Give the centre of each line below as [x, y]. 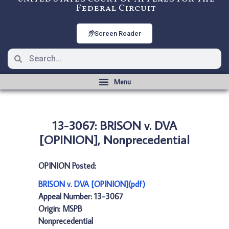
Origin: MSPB [60, 209]
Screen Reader [118, 33]
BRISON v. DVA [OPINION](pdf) [92, 184]
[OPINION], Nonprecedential [114, 139]
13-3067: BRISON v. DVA [114, 125]
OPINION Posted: [67, 166]
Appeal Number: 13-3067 [81, 196]
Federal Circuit [116, 8]
